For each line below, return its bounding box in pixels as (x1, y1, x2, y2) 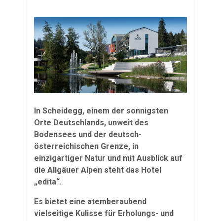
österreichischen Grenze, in (34, 142, 139, 151)
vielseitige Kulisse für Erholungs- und (34, 209, 174, 219)
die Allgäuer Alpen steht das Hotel (34, 165, 161, 175)
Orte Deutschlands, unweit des (34, 118, 148, 128)
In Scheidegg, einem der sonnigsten (34, 106, 168, 116)
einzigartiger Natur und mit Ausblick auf (34, 153, 183, 163)
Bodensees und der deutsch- (34, 130, 142, 140)
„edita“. (34, 177, 62, 187)
